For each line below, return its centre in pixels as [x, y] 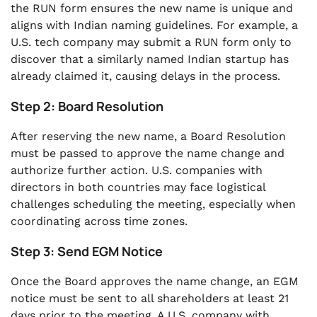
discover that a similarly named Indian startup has [150, 59]
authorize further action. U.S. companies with [137, 170]
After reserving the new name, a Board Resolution [148, 136]
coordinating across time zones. [99, 221]
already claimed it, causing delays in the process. [145, 76]
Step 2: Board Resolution [87, 106]
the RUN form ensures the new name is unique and [152, 8]
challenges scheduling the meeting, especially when [153, 204]
